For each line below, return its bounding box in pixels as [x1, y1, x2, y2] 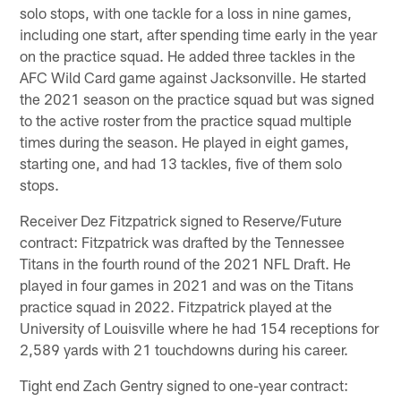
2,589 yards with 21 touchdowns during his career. [20, 340, 349, 359]
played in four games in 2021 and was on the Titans [20, 276, 354, 294]
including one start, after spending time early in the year [20, 25, 378, 44]
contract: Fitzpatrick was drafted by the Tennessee [20, 233, 346, 252]
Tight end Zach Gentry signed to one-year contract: [20, 376, 349, 395]
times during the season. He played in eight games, [20, 132, 350, 151]
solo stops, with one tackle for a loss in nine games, [20, 4, 353, 22]
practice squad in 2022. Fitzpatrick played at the [20, 297, 333, 316]
